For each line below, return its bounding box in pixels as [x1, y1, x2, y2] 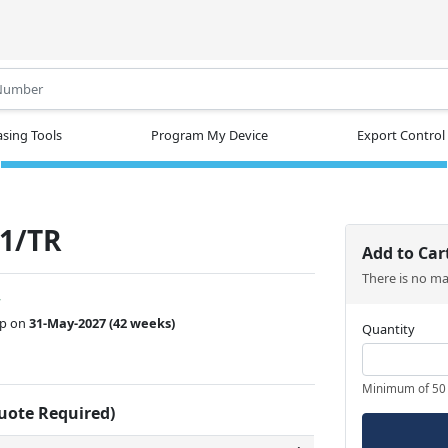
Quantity [362, 319, 416, 338]
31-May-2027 [29, 313, 107, 332]
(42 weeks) [109, 313, 179, 332]
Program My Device [151, 125, 268, 144]
